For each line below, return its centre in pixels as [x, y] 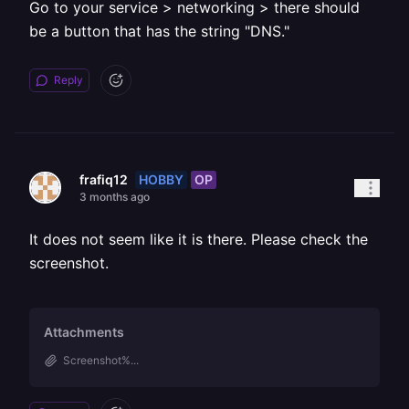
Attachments [84, 332]
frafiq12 [104, 179]
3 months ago [115, 197]
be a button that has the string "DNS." [159, 31]
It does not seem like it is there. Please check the [199, 239]
